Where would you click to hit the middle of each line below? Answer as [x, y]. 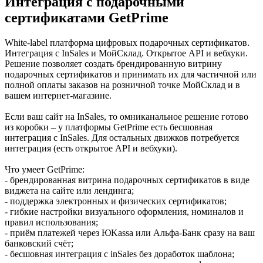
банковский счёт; [39, 243]
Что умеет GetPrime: [45, 169]
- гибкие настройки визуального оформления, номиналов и [124, 211]
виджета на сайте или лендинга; [69, 190]
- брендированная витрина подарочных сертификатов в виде [127, 180]
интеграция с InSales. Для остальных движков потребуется [122, 137]
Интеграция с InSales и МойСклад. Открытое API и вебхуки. [126, 53]
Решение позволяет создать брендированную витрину [113, 63]
